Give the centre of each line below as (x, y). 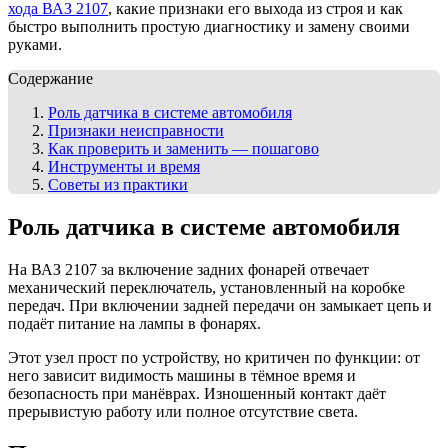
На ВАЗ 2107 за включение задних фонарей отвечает (188, 269)
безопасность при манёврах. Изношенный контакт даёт (197, 393)
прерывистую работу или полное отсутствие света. (183, 411)
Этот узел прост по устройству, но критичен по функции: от (214, 357)
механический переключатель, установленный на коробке (206, 287)
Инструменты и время (124, 166)
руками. (35, 44)
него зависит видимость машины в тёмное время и (182, 375)
